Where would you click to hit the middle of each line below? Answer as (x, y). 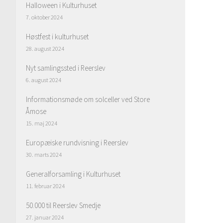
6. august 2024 (44, 80)
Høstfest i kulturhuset (57, 36)
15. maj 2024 (42, 123)
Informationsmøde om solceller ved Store (88, 99)
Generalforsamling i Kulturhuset (73, 174)
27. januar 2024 (45, 217)
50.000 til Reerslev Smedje (63, 205)
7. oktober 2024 (44, 17)
